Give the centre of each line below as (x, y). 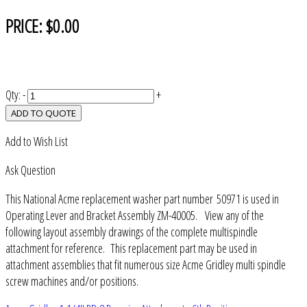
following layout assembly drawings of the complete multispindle (132, 231)
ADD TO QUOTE (44, 113)
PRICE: (26, 26)
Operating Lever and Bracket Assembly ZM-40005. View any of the (135, 215)
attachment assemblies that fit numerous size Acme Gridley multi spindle (146, 264)
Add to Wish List (37, 142)
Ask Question (30, 170)
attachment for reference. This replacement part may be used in (131, 248)
